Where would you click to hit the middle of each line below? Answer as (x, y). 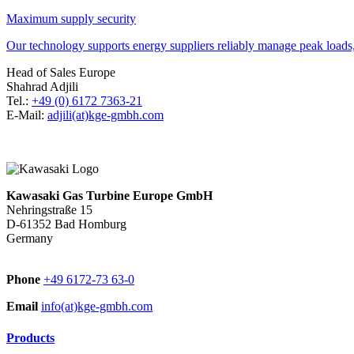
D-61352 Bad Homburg (66, 224)
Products (30, 337)
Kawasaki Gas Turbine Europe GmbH (109, 196)
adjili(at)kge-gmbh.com (105, 115)
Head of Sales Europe (61, 73)
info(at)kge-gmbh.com (97, 307)
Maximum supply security (71, 19)
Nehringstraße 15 (49, 210)
